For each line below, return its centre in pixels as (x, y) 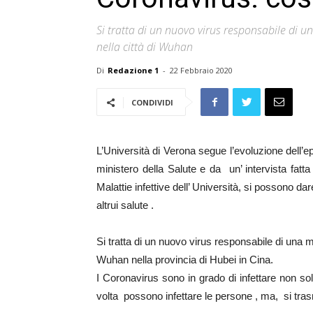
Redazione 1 (133, 70)
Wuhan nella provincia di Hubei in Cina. (185, 260)
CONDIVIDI (152, 102)
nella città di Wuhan (145, 47)
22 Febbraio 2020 (201, 70)
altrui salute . (125, 205)
